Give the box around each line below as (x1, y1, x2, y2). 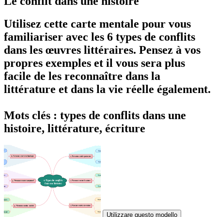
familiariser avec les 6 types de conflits (4, 30, 195, 43)
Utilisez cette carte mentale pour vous (4, 17, 191, 30)
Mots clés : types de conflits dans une (4, 108, 186, 122)
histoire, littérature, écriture (4, 122, 145, 135)
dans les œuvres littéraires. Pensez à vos (4, 43, 201, 56)
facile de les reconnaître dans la (4, 69, 160, 82)
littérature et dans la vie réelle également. (4, 82, 211, 95)
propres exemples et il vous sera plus (4, 56, 185, 69)
